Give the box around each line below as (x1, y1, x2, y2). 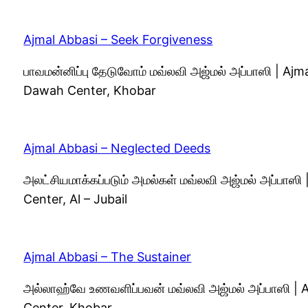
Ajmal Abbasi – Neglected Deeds (23, 140, 211, 155)
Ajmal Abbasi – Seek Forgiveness (23, 32, 213, 47)
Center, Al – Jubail (23, 191, 128, 206)
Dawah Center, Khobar (23, 82, 157, 98)
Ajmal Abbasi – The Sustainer (23, 249, 192, 264)
